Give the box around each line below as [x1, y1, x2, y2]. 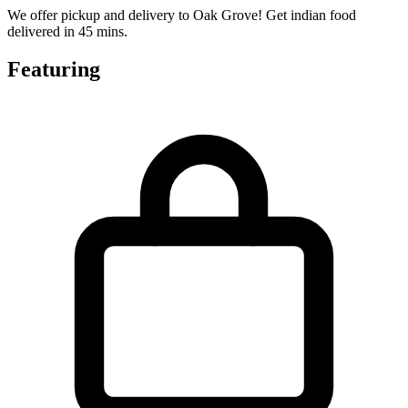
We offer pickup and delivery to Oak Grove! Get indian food [7, 6, 356, 23]
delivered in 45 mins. [7, 23, 127, 39]
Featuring [7, 57, 100, 82]
